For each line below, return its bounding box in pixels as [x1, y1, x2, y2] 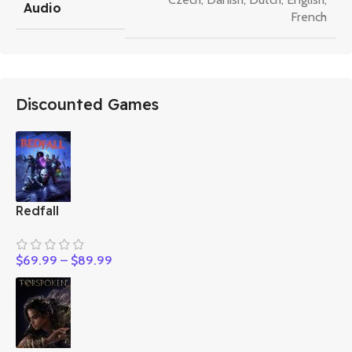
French [291, 9, 327, 24]
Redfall [16, 202, 59, 218]
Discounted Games [16, 93, 159, 114]
